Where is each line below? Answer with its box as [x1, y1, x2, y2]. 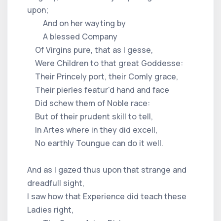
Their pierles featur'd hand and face [27, 84, 169, 95]
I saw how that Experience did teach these [27, 190, 186, 202]
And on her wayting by [27, 17, 126, 29]
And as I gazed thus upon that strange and [27, 164, 186, 175]
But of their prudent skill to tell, [27, 110, 153, 122]
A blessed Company [27, 31, 117, 42]
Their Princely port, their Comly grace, [27, 71, 178, 82]
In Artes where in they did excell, [27, 124, 157, 135]
